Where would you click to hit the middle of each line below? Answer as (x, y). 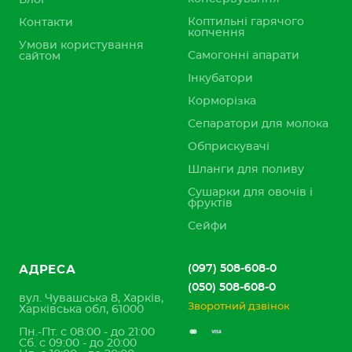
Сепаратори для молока (258, 124)
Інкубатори (220, 79)
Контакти (46, 23)
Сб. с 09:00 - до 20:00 (78, 343)
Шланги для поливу (246, 170)
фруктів (210, 203)
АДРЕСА (48, 270)
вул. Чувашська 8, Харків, (91, 299)
